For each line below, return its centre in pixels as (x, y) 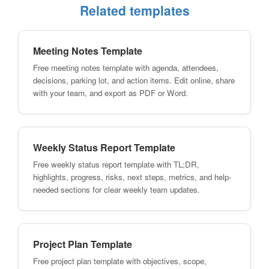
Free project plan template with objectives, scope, (120, 261)
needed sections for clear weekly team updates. (116, 189)
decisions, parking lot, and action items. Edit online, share (134, 80)
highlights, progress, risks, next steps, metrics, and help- (132, 177)
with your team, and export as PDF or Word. (110, 92)
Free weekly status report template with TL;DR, (116, 164)
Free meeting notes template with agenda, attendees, (126, 67)
